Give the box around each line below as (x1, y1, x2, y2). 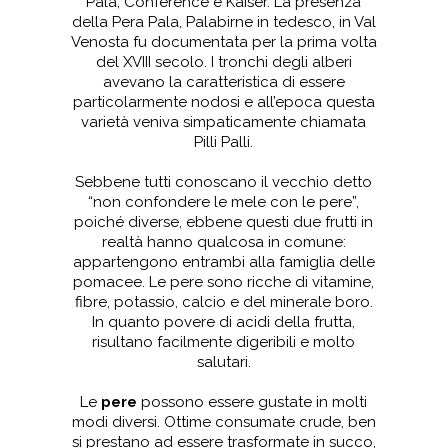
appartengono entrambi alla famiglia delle (72, 252, 375, 271)
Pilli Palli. (194, 132, 254, 151)
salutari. (196, 352, 251, 371)
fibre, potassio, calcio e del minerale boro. (74, 292, 373, 311)
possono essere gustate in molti (137, 392, 368, 411)
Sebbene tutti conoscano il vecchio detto (75, 172, 373, 191)
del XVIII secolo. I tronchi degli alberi (95, 52, 352, 71)
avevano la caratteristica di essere (102, 72, 345, 91)
